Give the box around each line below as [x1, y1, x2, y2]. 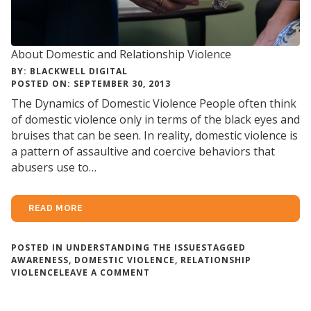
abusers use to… [11, 159, 96, 175]
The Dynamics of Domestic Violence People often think [11, 95, 296, 111]
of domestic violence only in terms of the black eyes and [11, 111, 300, 127]
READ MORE [28, 203, 83, 213]
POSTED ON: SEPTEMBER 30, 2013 [11, 77, 171, 90]
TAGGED [207, 241, 246, 253]
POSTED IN [11, 241, 66, 253]
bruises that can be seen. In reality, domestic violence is [11, 127, 298, 143]
